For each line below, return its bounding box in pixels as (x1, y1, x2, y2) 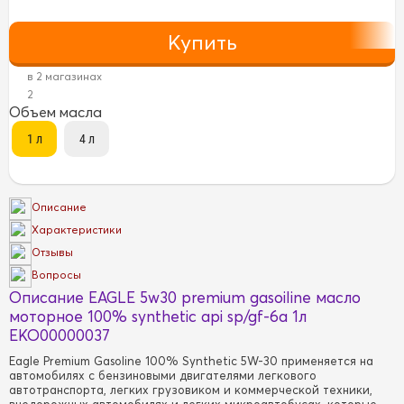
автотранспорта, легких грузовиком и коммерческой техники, (9, 382, 372, 398)
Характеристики (32, 223, 122, 237)
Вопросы (32, 268, 81, 282)
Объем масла (9, 103, 102, 122)
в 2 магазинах (27, 69, 102, 84)
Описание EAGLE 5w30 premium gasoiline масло (9, 288, 361, 308)
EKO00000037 (9, 326, 110, 345)
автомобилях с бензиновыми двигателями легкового (9, 368, 317, 383)
